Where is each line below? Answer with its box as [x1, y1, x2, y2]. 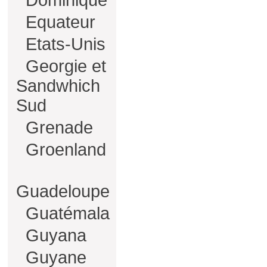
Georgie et [21, 57, 106, 76]
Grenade [21, 118, 93, 137]
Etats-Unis [21, 35, 105, 54]
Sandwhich [16, 76, 100, 95]
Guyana [21, 226, 86, 245]
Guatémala [21, 204, 110, 223]
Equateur [21, 13, 95, 32]
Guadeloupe [16, 182, 110, 201]
